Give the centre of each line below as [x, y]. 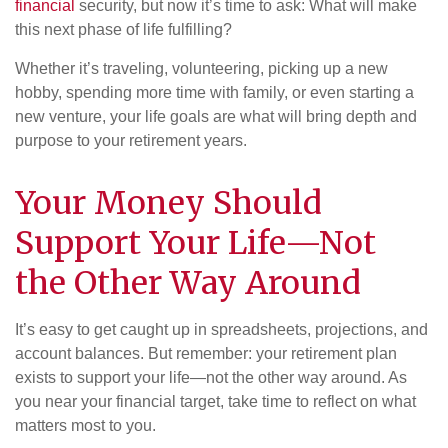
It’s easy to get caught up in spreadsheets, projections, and [221, 329]
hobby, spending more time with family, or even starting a [214, 92]
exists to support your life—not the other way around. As [211, 377]
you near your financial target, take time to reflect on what [215, 401]
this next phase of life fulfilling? [123, 29]
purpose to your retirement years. [131, 140]
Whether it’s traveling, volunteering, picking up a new [201, 68]
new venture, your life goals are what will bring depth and [216, 116]
